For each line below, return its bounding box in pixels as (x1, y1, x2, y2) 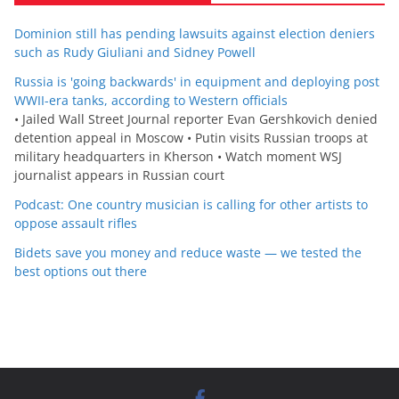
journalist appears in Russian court (14, 166, 224, 183)
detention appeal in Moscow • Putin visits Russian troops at (14, 128, 368, 146)
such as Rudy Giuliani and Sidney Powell (14, 43, 256, 61)
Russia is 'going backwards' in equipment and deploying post (14, 72, 379, 90)
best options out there (14, 262, 147, 280)
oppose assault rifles (14, 214, 137, 232)
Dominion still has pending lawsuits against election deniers (14, 24, 375, 42)
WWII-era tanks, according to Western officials (14, 91, 288, 109)
